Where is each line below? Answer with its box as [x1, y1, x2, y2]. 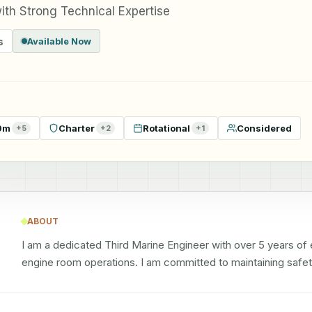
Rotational [143, 122, 190, 134]
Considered [237, 122, 292, 134]
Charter [58, 122, 95, 134]
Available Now [27, 36, 91, 47]
